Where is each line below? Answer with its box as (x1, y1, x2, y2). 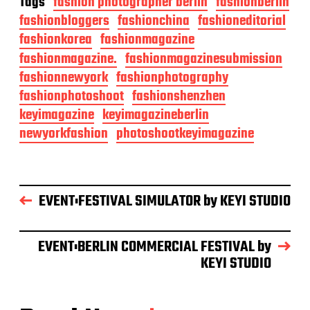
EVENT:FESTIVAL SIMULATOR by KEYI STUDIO (39, 189, 291, 213)
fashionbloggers (19, 10, 109, 33)
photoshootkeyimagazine (116, 123, 254, 145)
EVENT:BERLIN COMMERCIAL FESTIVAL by (38, 235, 271, 259)
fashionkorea (19, 29, 92, 51)
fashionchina (118, 10, 190, 33)
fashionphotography (116, 66, 228, 89)
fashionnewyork (19, 66, 108, 89)
